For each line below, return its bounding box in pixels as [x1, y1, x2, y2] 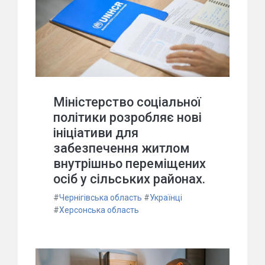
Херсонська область [59, 205, 139, 215]
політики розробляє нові [53, 110, 202, 125]
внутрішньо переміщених [53, 156, 206, 172]
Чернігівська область [59, 193, 142, 203]
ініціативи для [53, 125, 138, 141]
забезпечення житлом [53, 141, 190, 156]
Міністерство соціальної [53, 95, 201, 110]
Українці [150, 193, 182, 203]
